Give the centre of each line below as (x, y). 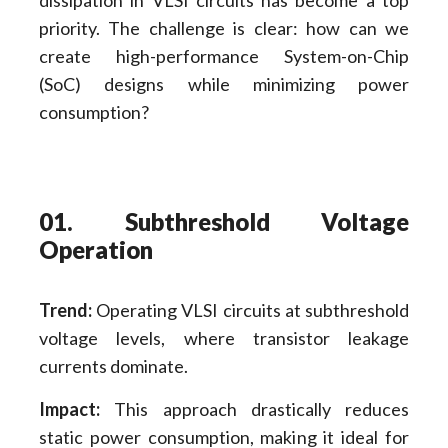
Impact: (69, 408)
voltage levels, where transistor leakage (224, 338)
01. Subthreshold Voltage (224, 222)
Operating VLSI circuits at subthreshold (250, 310)
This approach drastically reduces (254, 408)
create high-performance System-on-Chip (224, 55)
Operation (95, 250)
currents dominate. (113, 366)
